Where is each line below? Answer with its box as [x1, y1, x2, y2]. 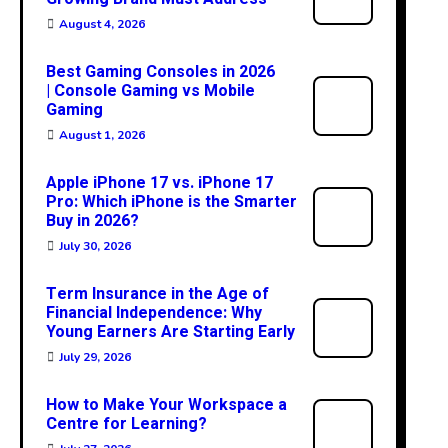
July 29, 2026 [58, 349, 131, 365]
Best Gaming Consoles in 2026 [45, 60, 275, 84]
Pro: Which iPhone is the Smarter [45, 190, 297, 214]
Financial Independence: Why [45, 301, 262, 325]
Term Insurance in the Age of [45, 282, 269, 306]
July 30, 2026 [58, 238, 131, 254]
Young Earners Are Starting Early [45, 320, 295, 344]
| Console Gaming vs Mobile [45, 79, 255, 103]
